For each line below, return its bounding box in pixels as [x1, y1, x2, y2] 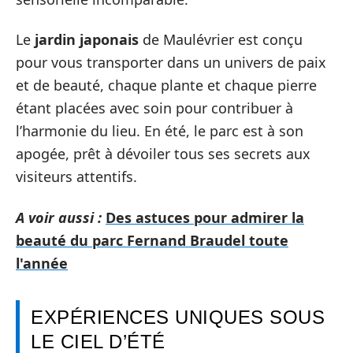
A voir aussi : [16, 207, 102, 227]
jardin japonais [35, 30, 139, 49]
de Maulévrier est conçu [139, 30, 303, 49]
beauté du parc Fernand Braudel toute [16, 230, 288, 250]
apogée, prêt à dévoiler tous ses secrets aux [16, 144, 310, 163]
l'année [16, 253, 68, 273]
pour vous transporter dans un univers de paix [16, 53, 326, 72]
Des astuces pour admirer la [106, 207, 304, 227]
